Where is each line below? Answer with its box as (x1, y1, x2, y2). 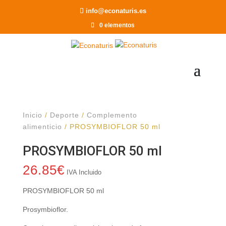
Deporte (49, 111, 79, 119)
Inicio (22, 111, 42, 119)
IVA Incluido (66, 168, 101, 176)
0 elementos (99, 21, 135, 29)
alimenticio (22, 123, 62, 131)
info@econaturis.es (85, 7, 146, 15)
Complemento (86, 111, 137, 119)
